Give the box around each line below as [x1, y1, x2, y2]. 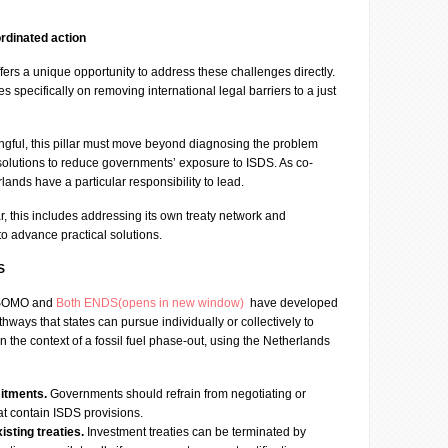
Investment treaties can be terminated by [87, 425, 306, 439]
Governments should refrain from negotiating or [50, 387, 306, 401]
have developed [247, 296, 338, 310]
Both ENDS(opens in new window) [56, 296, 247, 310]
